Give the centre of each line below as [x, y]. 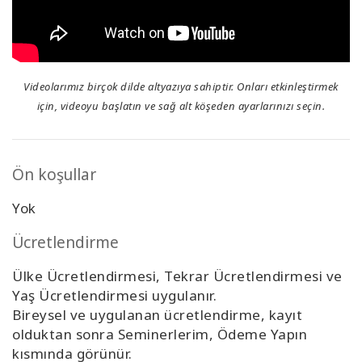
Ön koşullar [54, 175]
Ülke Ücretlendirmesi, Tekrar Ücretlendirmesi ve [177, 276]
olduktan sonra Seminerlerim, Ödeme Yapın [160, 335]
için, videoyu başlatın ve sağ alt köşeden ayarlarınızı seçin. [181, 106]
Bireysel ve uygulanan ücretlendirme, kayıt [157, 315]
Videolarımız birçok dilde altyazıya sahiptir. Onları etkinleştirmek [181, 87]
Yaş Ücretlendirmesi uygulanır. [114, 296]
